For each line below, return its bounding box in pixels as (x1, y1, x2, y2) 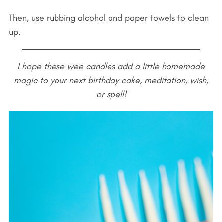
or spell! (96, 89, 126, 100)
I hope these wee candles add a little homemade (17, 61, 205, 72)
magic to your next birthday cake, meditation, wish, (14, 75, 208, 86)
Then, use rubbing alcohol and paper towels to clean (8, 12, 209, 24)
